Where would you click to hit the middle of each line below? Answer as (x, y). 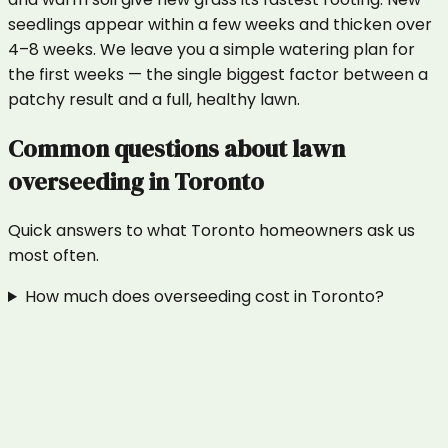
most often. (53, 255)
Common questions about (150, 149)
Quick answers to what (99, 230)
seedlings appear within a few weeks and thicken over (220, 25)
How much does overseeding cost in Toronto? (204, 296)
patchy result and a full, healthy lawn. (154, 100)
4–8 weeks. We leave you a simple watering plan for (211, 50)
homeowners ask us (335, 230)
